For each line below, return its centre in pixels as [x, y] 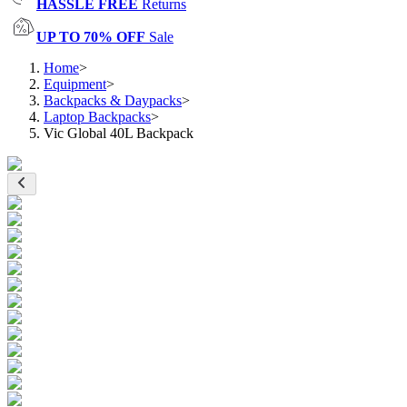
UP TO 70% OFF [91, 37]
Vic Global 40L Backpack [119, 133]
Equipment [75, 84]
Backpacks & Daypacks [113, 100]
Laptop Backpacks [97, 117]
